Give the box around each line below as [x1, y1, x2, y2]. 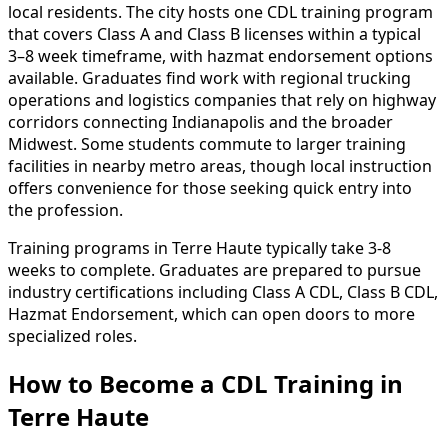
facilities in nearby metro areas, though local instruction [8, 155, 432, 178]
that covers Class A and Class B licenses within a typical [8, 23, 421, 46]
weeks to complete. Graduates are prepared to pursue [8, 259, 421, 282]
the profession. [8, 199, 123, 222]
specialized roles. [8, 325, 137, 348]
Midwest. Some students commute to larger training [8, 133, 406, 156]
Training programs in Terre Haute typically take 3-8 [8, 237, 391, 260]
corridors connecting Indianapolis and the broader [8, 111, 393, 134]
